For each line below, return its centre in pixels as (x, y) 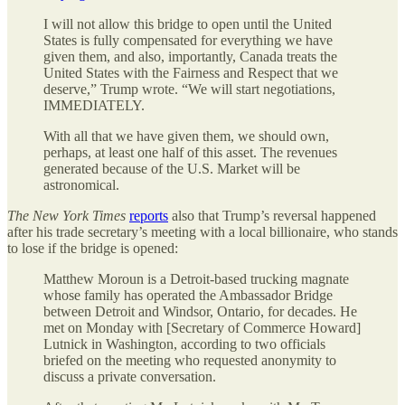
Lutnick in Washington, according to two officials (184, 344)
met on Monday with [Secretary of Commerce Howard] (202, 327)
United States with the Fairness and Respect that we (191, 72)
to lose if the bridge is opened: (93, 248)
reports (149, 215)
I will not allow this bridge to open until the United (188, 24)
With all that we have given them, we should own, (186, 136)
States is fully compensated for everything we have (188, 40)
